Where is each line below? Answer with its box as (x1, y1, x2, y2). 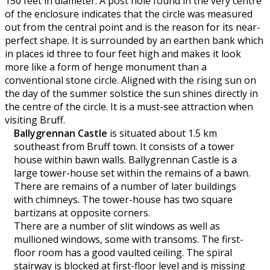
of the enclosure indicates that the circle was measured (5, 7, 253, 21)
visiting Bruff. (5, 113, 65, 127)
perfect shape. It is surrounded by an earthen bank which (5, 34, 263, 48)
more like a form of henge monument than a (5, 60, 207, 74)
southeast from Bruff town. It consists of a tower (14, 140, 234, 154)
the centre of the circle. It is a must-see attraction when (5, 100, 253, 114)
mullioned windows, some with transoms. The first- (14, 233, 243, 246)
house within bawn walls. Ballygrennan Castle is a (14, 153, 237, 167)
